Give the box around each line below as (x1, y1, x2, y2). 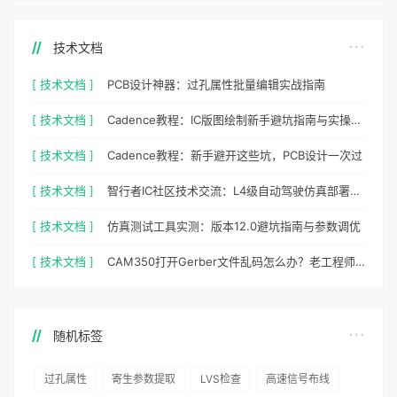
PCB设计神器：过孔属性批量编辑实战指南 (107, 76, 325, 91)
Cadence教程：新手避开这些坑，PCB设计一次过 (107, 147, 362, 162)
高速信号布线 (266, 371, 330, 385)
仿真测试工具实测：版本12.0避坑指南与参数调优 (107, 218, 361, 233)
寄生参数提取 (112, 371, 175, 385)
